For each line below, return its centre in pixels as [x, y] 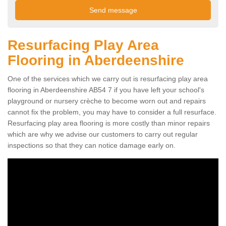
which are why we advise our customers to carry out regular [103, 134]
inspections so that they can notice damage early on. [92, 146]
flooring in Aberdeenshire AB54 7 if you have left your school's [106, 90]
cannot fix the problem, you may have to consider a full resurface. [112, 112]
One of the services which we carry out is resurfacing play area [108, 79]
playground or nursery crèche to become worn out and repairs [107, 101]
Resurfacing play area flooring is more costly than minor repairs [109, 123]
